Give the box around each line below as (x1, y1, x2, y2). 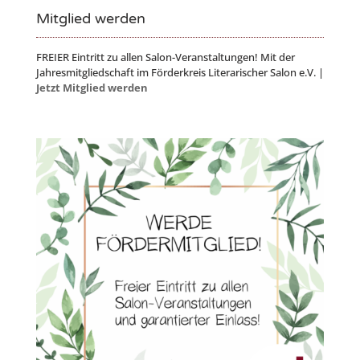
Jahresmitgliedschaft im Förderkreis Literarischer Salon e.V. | (35, 64, 324, 80)
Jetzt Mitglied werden (35, 80, 148, 95)
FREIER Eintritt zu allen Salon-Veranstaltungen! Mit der (35, 49, 295, 64)
